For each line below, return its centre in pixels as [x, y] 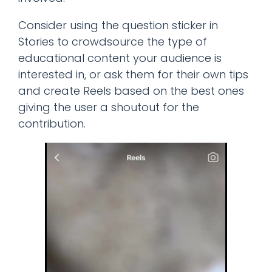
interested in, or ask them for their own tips [133, 74]
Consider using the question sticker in [118, 25]
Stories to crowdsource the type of [113, 41]
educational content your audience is [120, 58]
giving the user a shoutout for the [109, 107]
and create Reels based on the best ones [131, 90]
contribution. [52, 123]
